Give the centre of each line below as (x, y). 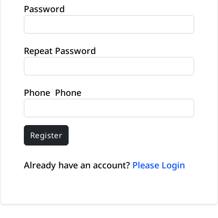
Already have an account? (78, 165)
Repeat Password (60, 50)
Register (46, 136)
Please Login (159, 165)
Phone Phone (53, 92)
